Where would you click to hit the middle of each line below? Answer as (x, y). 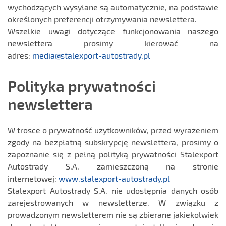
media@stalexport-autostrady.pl (91, 55)
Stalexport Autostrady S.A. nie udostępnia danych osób (113, 191)
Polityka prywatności (82, 86)
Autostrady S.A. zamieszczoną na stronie (113, 166)
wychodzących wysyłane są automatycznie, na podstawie (113, 7)
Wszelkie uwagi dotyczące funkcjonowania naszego (113, 31)
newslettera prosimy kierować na (113, 43)
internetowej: (33, 179)
